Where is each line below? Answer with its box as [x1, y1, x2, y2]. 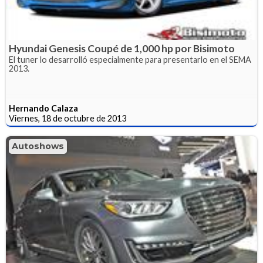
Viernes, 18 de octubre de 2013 [9, 113, 126, 124]
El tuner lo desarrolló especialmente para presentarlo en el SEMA [9, 55, 251, 65]
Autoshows [12, 141, 64, 152]
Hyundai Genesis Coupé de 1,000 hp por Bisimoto [9, 42, 235, 55]
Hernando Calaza [9, 103, 78, 114]
